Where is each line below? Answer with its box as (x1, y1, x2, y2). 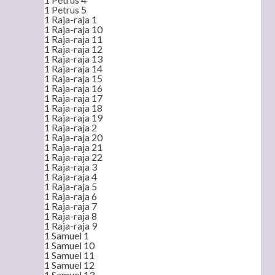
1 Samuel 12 (44, 259, 95, 271)
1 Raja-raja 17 (44, 92, 103, 104)
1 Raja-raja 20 (44, 131, 103, 143)
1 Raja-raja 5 (44, 180, 97, 192)
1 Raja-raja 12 (44, 43, 103, 55)
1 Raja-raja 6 (44, 190, 97, 202)
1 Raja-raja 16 (44, 82, 103, 94)
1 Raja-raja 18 (44, 102, 103, 114)
